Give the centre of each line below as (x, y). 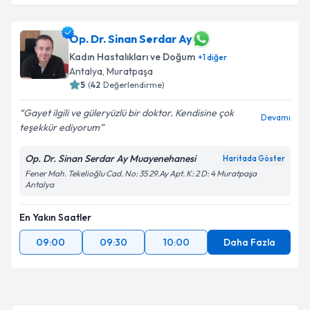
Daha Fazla (249, 242)
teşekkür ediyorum (60, 127)
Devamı (276, 117)
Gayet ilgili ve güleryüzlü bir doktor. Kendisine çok (129, 113)
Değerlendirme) (134, 85)
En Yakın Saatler (55, 217)
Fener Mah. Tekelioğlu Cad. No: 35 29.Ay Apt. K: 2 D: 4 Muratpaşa (141, 173)
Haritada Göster (254, 158)
